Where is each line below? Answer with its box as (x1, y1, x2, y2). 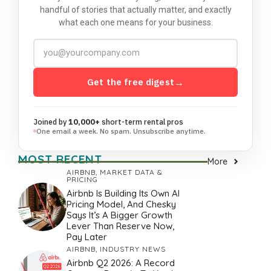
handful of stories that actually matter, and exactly (39, 4, 232, 15)
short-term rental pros (100, 116, 183, 126)
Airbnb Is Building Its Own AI (67, 187, 180, 199)
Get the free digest (87, 76, 174, 88)
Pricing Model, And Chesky (67, 198, 176, 210)
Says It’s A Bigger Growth (67, 209, 172, 221)
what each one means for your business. (58, 17, 213, 27)
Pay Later (67, 230, 107, 243)
